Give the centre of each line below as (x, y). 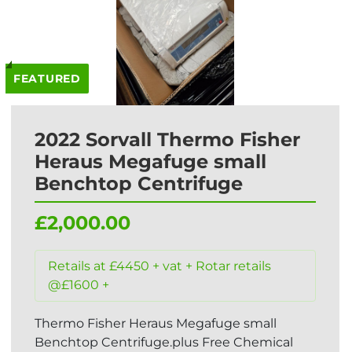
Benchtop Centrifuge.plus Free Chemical (164, 342)
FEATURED (47, 79)
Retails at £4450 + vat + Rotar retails (159, 266)
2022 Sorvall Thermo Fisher (167, 139)
